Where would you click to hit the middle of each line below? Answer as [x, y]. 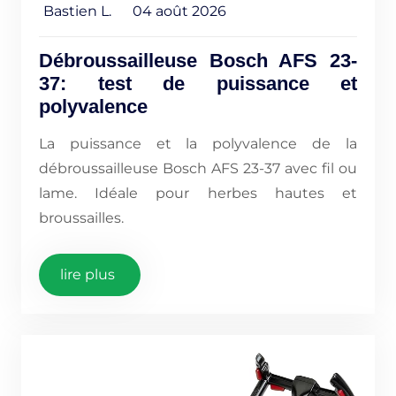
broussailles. [81, 217]
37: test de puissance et [198, 83]
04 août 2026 [179, 11]
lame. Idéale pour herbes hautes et [198, 193]
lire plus [88, 274]
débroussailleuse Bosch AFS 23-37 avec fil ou [198, 168]
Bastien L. [77, 11]
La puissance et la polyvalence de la [198, 143]
